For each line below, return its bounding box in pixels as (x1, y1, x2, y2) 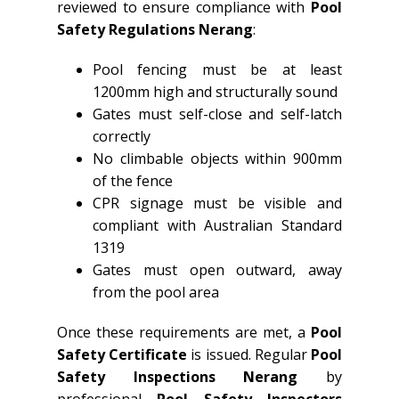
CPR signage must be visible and (93, 193, 342, 213)
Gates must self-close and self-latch (93, 104, 342, 124)
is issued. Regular (187, 345, 312, 364)
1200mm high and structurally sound (93, 82, 338, 102)
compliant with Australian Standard (93, 216, 342, 235)
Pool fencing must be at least (93, 60, 342, 79)
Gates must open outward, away (93, 260, 342, 280)
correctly (93, 126, 151, 146)
